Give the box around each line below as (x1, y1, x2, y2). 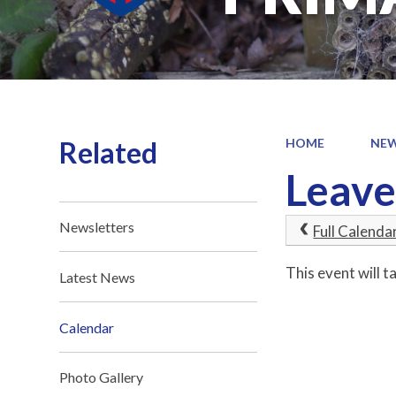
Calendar (59, 318, 115, 336)
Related (59, 134, 158, 170)
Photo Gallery (59, 369, 144, 386)
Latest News (59, 268, 136, 286)
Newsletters (59, 217, 135, 235)
